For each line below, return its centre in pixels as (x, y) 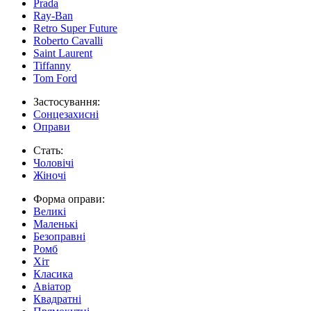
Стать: (48, 150)
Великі (50, 211)
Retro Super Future (75, 28)
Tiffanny (52, 66)
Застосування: (67, 102)
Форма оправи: (69, 199)
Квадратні (57, 299)
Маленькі (56, 224)
